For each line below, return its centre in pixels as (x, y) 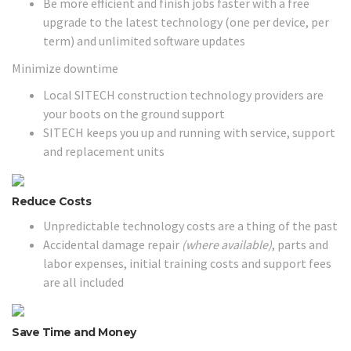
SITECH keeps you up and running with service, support (189, 132)
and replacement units (105, 151)
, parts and (300, 244)
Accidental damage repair (112, 244)
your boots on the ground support (134, 114)
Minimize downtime (65, 68)
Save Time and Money (74, 332)
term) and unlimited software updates (144, 41)
